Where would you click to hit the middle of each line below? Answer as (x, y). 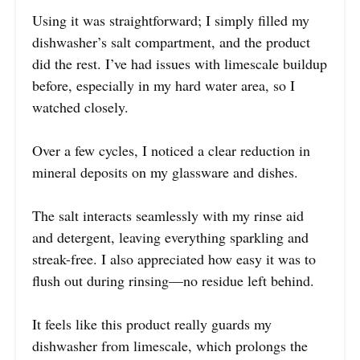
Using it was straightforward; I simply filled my (171, 20)
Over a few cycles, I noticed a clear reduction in (171, 151)
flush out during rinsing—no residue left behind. (173, 281)
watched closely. (80, 107)
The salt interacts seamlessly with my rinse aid (168, 216)
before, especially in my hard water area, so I (164, 86)
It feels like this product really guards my (152, 324)
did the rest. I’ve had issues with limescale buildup (180, 64)
